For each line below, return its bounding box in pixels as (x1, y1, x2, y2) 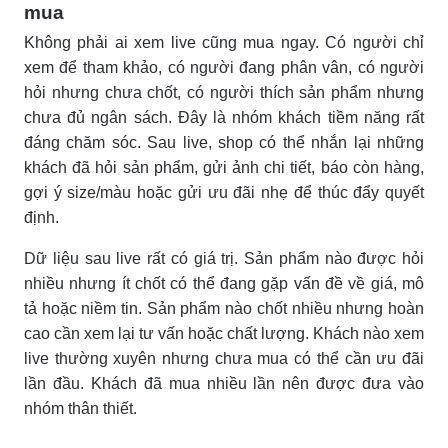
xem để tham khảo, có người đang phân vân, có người (24, 58, 424, 76)
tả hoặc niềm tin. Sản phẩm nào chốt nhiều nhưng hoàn (24, 299, 424, 317)
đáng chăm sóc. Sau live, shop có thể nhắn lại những (24, 133, 424, 151)
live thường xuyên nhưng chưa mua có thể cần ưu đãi (24, 349, 424, 367)
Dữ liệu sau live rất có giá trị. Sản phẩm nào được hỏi (24, 249, 424, 267)
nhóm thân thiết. (24, 399, 137, 417)
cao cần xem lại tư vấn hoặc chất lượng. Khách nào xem (24, 324, 424, 342)
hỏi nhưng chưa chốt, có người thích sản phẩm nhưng (24, 83, 424, 101)
